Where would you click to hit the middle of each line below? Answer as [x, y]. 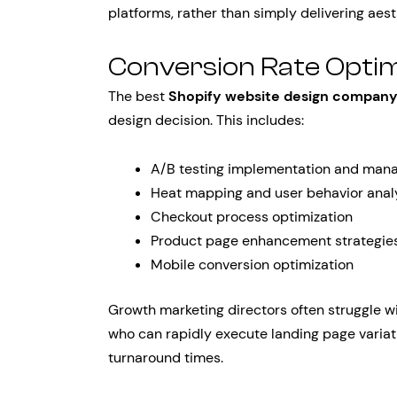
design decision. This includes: [206, 120]
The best [138, 96]
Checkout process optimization [252, 217]
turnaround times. [166, 358]
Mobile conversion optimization [252, 265]
